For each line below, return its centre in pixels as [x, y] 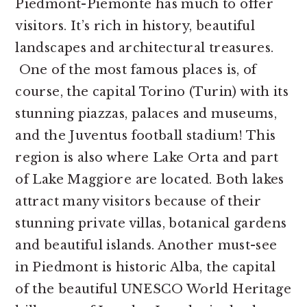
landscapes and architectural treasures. [145, 48]
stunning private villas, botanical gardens [151, 223]
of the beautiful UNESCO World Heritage [153, 289]
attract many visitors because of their [138, 201]
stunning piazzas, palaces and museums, [146, 114]
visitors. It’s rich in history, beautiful [135, 26]
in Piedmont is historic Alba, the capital [146, 267]
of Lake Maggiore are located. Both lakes [150, 180]
